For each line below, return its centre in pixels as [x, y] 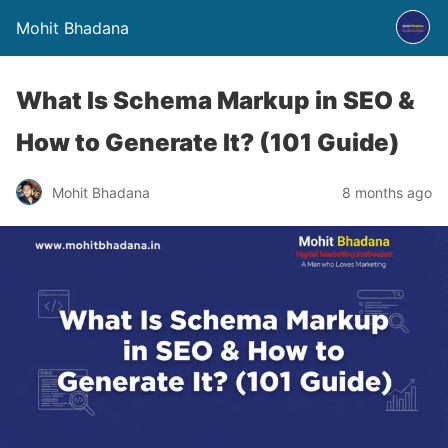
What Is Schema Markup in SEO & [215, 100]
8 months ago [387, 192]
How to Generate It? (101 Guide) [208, 142]
